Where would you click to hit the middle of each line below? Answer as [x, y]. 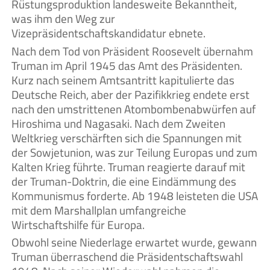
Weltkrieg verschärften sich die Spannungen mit [127, 138]
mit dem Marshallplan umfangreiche [99, 210]
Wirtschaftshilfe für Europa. [78, 224]
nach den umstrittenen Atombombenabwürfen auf [133, 109]
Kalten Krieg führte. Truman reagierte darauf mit [128, 167]
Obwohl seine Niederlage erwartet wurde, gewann [134, 243]
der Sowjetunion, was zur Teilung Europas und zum [134, 152]
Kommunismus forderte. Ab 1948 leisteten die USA [135, 196]
